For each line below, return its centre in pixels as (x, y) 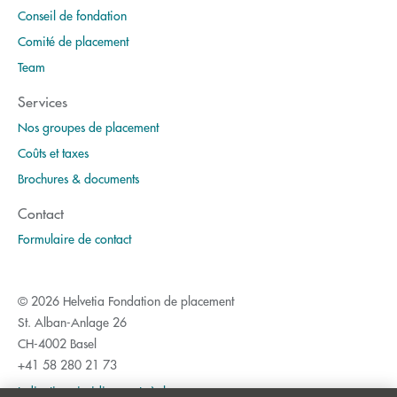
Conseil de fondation (72, 15)
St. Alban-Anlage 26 (72, 321)
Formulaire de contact (74, 238)
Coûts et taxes (53, 152)
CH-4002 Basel (57, 343)
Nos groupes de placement (88, 126)
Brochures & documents (78, 178)
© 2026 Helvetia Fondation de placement (126, 300)
